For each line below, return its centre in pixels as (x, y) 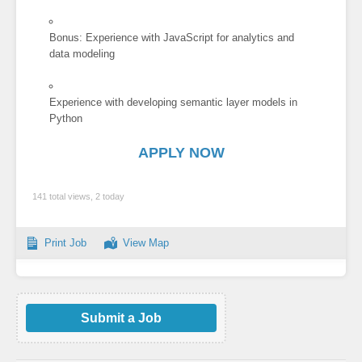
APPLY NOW (181, 152)
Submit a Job (121, 318)
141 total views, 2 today (78, 196)
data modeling (82, 54)
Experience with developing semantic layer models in (174, 103)
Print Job (65, 242)
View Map (146, 242)
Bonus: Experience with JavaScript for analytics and (172, 38)
